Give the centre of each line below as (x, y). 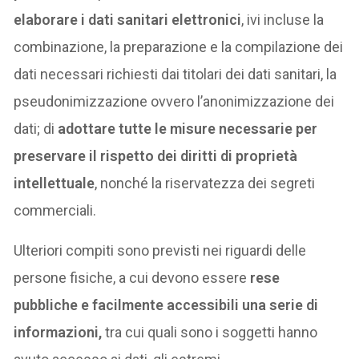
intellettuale (54, 184)
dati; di (36, 129)
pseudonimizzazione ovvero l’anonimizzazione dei (174, 102)
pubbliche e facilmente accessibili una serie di (166, 305)
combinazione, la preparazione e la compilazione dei (179, 47)
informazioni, (58, 333)
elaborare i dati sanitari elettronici (128, 20)
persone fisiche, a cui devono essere (132, 278)
